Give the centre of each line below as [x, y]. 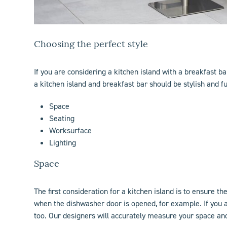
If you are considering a [74, 72]
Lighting [63, 143]
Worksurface [71, 131]
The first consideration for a [81, 192]
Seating [62, 119]
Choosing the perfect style [91, 45]
